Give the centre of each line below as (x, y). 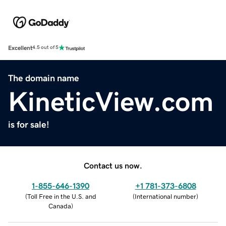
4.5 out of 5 (45, 48)
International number (165, 196)
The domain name (44, 78)
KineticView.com (111, 101)
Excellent (20, 48)
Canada (60, 206)
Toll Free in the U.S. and (62, 196)
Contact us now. (113, 165)
